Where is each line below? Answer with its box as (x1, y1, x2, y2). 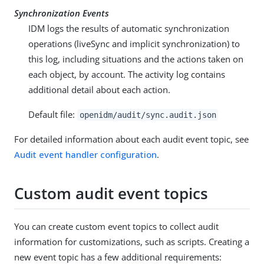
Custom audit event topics (14, 183, 208, 204)
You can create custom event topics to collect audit (14, 220, 219, 232)
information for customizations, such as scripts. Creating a (14, 235, 249, 247)
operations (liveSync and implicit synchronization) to (28, 37, 240, 49)
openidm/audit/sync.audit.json (79, 110, 216, 120)
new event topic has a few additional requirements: (14, 250, 222, 263)
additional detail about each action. (28, 83, 170, 95)
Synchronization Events (14, 6, 109, 19)
